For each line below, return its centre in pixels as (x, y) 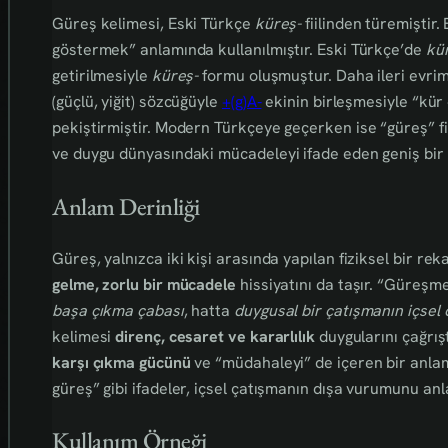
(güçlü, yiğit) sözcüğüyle (137, 101)
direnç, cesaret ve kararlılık (215, 336)
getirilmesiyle (102, 75)
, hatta (209, 310)
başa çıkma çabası (118, 310)
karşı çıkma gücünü (121, 362)
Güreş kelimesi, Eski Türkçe (153, 23)
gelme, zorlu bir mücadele (144, 284)
